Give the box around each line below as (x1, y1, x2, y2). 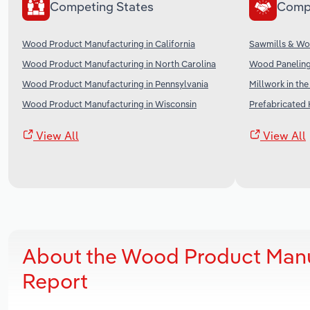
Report (22, 267, 88, 294)
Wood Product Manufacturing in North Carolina (22, 57, 216, 69)
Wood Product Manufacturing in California (22, 37, 195, 49)
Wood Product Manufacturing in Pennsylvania (22, 77, 208, 89)
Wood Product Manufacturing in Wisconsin (22, 98, 197, 109)
